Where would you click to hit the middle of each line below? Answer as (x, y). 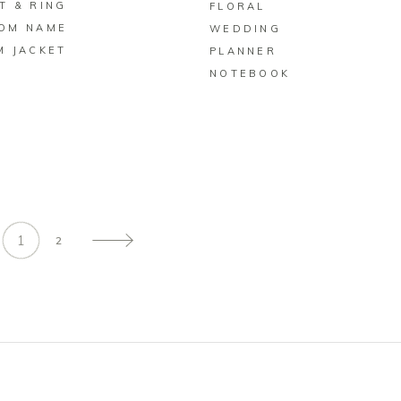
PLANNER (243, 51)
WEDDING (245, 28)
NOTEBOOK (250, 73)
